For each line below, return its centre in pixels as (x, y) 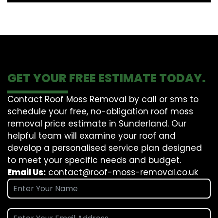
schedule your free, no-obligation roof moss (100, 111)
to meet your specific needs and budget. (94, 160)
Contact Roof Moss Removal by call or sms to (103, 99)
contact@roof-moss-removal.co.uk (123, 172)
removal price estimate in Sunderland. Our (97, 123)
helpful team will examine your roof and (91, 136)
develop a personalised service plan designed (105, 148)
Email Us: (27, 172)
